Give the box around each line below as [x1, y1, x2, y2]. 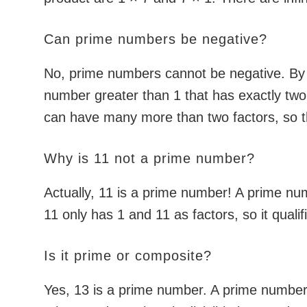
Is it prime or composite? [44, 248, 212, 263]
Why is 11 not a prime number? [44, 151, 255, 166]
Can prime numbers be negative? [44, 32, 267, 47]
